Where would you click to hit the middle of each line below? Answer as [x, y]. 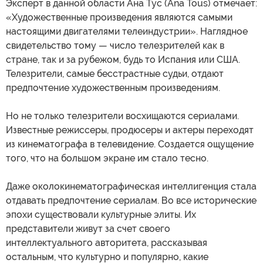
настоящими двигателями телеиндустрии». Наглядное [127, 32]
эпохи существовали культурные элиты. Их [101, 215]
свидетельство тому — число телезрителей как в [115, 46]
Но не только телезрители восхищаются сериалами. [122, 116]
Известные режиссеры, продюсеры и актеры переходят [130, 130]
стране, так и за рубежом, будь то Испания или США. [123, 60]
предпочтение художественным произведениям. [113, 88]
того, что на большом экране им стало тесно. [107, 159]
